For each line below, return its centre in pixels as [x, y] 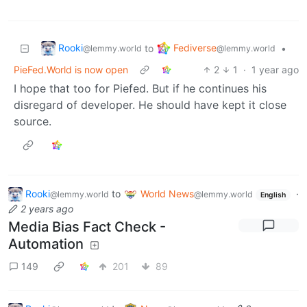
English [273, 195]
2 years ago [47, 209]
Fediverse [195, 47]
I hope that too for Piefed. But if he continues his [140, 88]
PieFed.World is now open [71, 69]
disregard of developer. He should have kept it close [150, 105]
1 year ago [275, 69]
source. [33, 121]
